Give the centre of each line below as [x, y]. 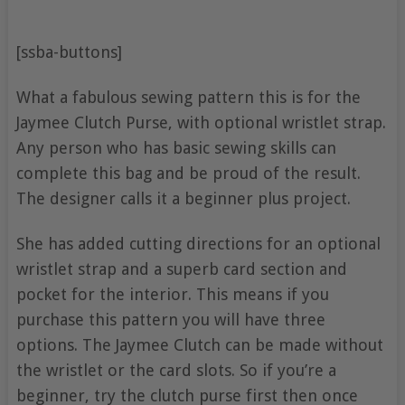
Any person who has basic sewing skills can [176, 147]
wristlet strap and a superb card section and [181, 268]
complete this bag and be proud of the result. [188, 173]
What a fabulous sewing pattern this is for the [188, 97]
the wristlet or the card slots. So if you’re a [176, 370]
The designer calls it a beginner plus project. [183, 198]
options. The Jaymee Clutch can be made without [199, 344]
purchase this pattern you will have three [170, 319]
